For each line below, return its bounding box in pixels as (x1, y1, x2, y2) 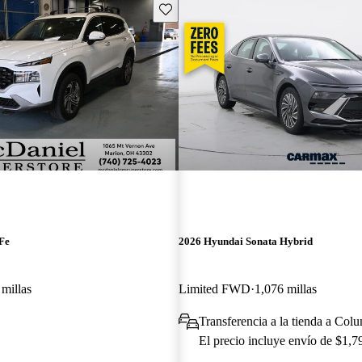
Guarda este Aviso (158, 2, 246, 15)
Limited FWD (178, 281, 250, 296)
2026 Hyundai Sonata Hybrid (178, 234, 313, 247)
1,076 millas (254, 281, 317, 296)
